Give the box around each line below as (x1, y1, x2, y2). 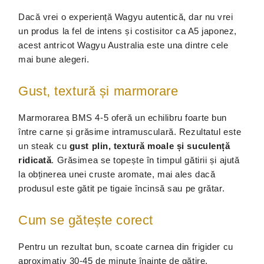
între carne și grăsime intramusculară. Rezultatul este (18, 127, 242, 137)
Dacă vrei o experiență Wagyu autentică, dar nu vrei (18, 12, 233, 22)
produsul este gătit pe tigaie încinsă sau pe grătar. (18, 183, 225, 193)
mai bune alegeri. (18, 54, 90, 64)
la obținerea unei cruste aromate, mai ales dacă (18, 169, 216, 179)
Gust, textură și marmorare (18, 84, 179, 98)
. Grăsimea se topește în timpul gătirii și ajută (51, 155, 240, 165)
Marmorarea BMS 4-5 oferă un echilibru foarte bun (18, 113, 227, 123)
